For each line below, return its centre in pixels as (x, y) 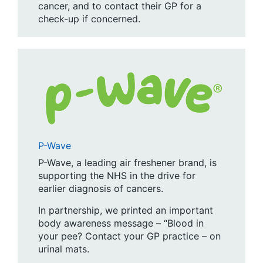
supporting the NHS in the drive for (117, 175)
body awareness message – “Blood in (121, 223)
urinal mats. (64, 249)
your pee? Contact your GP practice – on (129, 236)
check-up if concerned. (89, 18)
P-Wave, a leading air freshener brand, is (127, 162)
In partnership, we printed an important (126, 210)
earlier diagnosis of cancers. (101, 188)
